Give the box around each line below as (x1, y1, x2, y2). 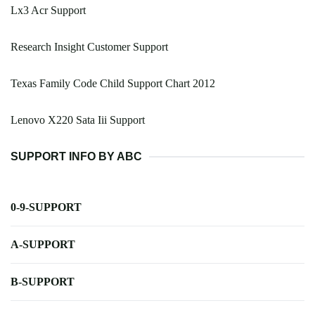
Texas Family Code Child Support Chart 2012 (11, 77, 215, 90)
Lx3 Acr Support (11, 4, 86, 17)
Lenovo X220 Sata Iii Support (11, 114, 145, 127)
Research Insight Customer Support (11, 41, 168, 53)
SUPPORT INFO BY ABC (11, 150, 142, 163)
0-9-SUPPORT (11, 201, 82, 214)
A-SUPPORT (11, 238, 75, 251)
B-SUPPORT (11, 276, 75, 288)
